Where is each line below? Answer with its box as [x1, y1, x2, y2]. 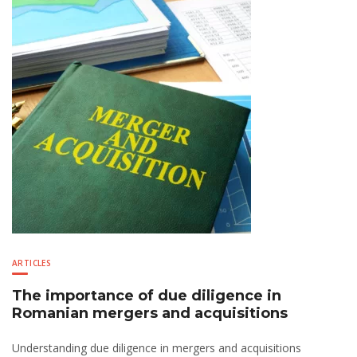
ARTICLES [12, 257, 52, 269]
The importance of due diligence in [12, 287, 281, 305]
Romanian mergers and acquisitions [12, 304, 288, 323]
